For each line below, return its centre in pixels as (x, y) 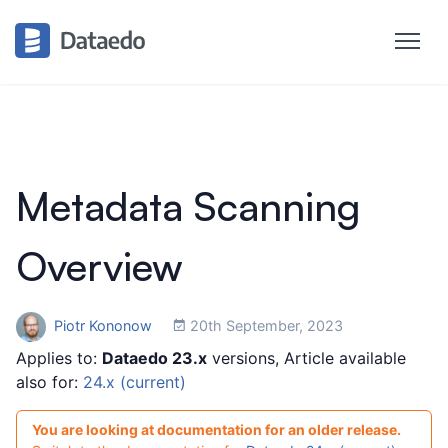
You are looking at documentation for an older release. (216, 429)
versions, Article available (306, 358)
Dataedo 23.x (154, 358)
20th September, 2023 (264, 325)
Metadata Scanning (188, 206)
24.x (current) (134, 382)
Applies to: (59, 358)
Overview (99, 266)
